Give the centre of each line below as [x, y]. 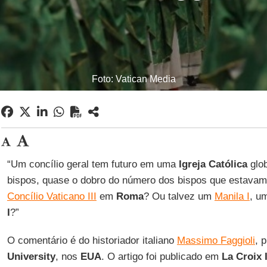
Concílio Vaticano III [52, 196]
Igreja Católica [213, 164]
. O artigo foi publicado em [161, 257]
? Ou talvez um [179, 196]
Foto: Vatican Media [133, 79]
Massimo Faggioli [216, 240]
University [31, 257]
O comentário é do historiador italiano [92, 240]
